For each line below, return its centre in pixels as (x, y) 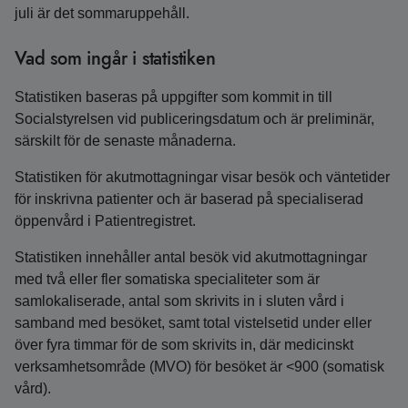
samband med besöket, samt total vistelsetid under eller (193, 323)
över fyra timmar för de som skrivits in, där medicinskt (184, 345)
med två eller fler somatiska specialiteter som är (167, 279)
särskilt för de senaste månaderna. (125, 141)
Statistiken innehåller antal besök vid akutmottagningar (191, 257)
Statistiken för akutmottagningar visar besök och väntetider (202, 177)
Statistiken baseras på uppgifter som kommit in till (173, 97)
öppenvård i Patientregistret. (105, 221)
